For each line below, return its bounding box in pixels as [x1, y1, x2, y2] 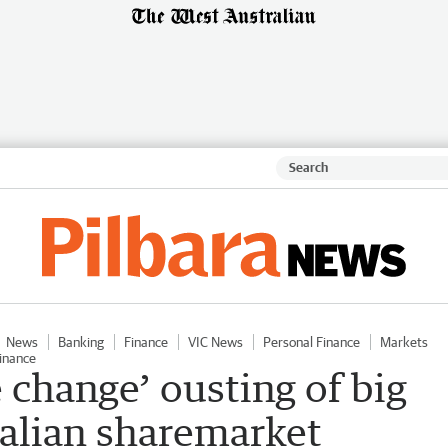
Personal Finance [263, 333, 360, 350]
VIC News [188, 333, 243, 350]
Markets [380, 333, 428, 350]
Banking [58, 333, 104, 350]
